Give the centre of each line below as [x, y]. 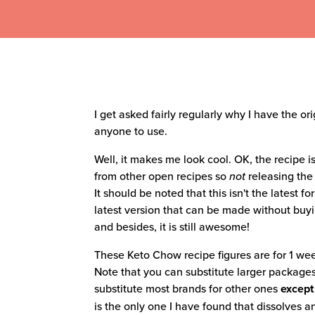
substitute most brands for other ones [188, 289]
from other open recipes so [162, 176]
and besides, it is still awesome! [172, 227]
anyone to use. [131, 131]
